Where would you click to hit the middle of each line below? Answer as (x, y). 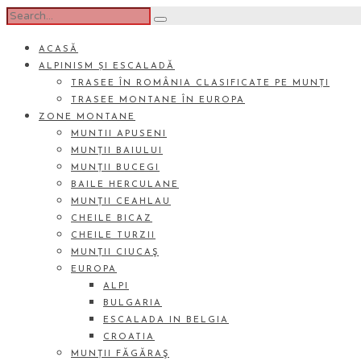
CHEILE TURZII (113, 236)
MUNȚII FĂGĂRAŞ (120, 354)
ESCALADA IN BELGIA (166, 320)
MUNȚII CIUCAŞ (115, 253)
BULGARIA (133, 303)
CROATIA (129, 337)
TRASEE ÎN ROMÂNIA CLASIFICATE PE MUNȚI (200, 83)
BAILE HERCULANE (125, 185)
